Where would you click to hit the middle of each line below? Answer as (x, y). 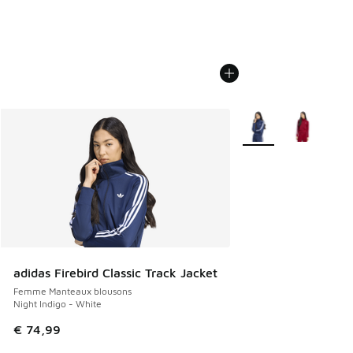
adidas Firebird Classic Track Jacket (115, 273)
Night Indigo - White (58, 304)
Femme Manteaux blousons (72, 292)
